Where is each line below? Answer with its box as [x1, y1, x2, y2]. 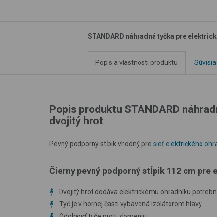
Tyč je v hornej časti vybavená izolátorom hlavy [59, 200, 202, 208]
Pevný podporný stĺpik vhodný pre [49, 139, 153, 148]
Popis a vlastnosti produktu [95, 58, 178, 66]
